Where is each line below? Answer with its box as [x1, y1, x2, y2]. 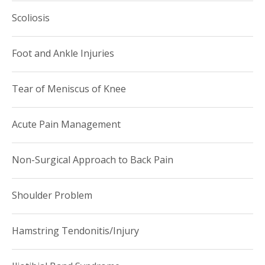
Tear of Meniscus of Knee [12, 82, 126, 95]
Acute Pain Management [12, 117, 121, 131]
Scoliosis [12, 11, 50, 24]
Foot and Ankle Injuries [12, 46, 114, 60]
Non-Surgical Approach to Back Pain [12, 153, 173, 166]
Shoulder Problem [12, 188, 92, 202]
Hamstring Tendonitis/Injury [12, 224, 139, 237]
